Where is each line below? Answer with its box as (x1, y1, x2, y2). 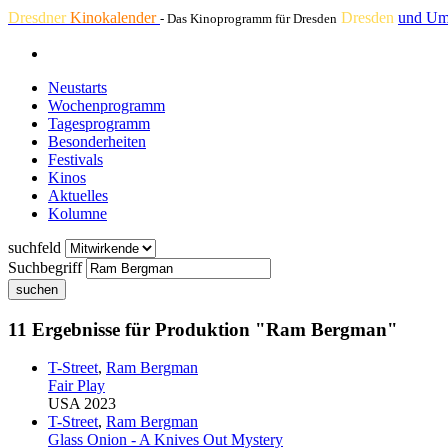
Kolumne (48, 205, 107, 222)
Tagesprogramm (48, 115, 150, 132)
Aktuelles (48, 187, 108, 204)
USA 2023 (48, 395, 116, 413)
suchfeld (8, 239, 61, 256)
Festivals (48, 151, 103, 168)
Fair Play (48, 377, 105, 395)
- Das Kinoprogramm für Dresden (160, 11, 337, 26)
